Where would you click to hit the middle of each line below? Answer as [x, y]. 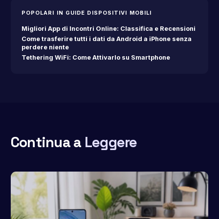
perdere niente [45, 47]
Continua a [47, 142]
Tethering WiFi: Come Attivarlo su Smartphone [96, 57]
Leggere [111, 142]
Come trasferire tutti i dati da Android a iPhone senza [106, 39]
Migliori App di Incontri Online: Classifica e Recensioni [108, 28]
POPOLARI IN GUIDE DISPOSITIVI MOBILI [87, 12]
